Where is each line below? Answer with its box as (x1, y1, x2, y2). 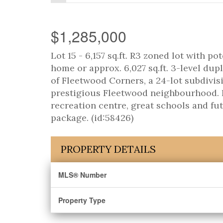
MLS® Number (58, 170, 107, 180)
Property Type (58, 195, 106, 205)
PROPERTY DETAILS (61, 143, 156, 155)
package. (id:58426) (51, 112, 133, 123)
